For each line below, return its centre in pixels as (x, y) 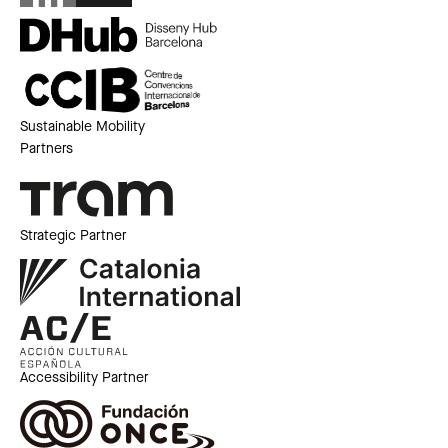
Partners (46, 149)
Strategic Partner (73, 236)
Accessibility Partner (84, 379)
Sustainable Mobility (82, 127)
